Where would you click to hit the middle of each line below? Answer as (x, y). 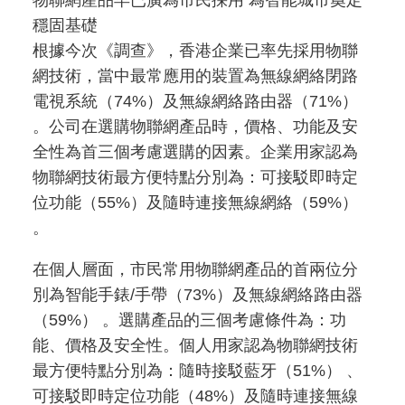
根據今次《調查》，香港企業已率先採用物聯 (195, 51)
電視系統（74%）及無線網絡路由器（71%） (195, 101)
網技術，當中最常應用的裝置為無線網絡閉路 (195, 76)
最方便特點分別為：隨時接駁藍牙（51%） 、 (198, 371)
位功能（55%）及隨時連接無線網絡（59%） (195, 202)
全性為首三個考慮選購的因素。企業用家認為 (195, 152)
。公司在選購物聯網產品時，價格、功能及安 (195, 127)
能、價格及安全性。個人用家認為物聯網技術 (195, 345)
